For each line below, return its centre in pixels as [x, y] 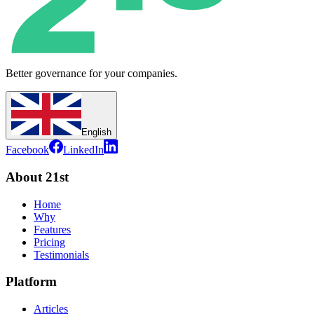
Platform [31, 282]
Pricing [49, 242]
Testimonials [61, 254]
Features [52, 229]
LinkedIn [83, 150]
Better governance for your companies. [91, 74]
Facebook [27, 150]
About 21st [37, 177]
